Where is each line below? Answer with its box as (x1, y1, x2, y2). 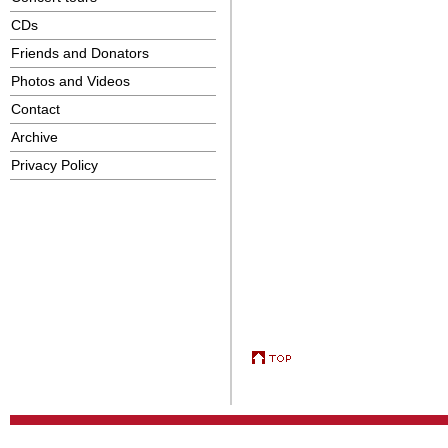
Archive (11, 129, 58, 145)
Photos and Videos (11, 73, 130, 89)
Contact (11, 101, 60, 117)
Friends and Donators (11, 45, 149, 61)
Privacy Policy (11, 157, 98, 173)
